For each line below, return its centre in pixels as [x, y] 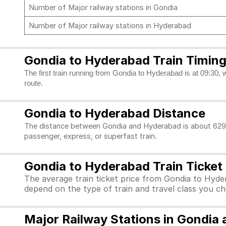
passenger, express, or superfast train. [92, 136]
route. [34, 83]
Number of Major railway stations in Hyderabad [111, 26]
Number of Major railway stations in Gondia [103, 8]
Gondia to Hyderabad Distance [115, 113]
